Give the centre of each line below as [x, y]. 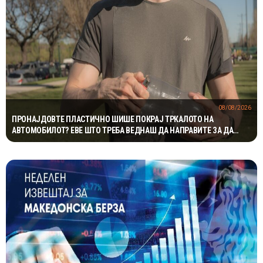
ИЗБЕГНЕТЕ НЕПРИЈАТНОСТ [60, 141]
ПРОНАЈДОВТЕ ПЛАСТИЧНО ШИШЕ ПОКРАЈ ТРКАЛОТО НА [113, 119]
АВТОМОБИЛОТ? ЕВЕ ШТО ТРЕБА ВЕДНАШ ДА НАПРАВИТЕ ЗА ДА [123, 130]
